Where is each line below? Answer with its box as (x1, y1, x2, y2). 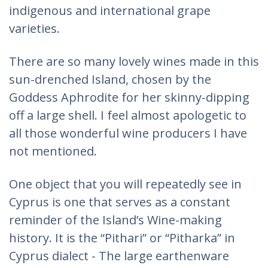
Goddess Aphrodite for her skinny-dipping (9, 89, 249, 105)
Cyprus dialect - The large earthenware (9, 248, 229, 264)
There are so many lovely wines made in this (9, 53, 259, 69)
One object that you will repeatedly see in (9, 176, 242, 192)
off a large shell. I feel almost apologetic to (9, 107, 246, 123)
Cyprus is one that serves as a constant (9, 194, 230, 210)
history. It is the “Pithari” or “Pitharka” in (9, 230, 235, 246)
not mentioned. (9, 143, 97, 159)
